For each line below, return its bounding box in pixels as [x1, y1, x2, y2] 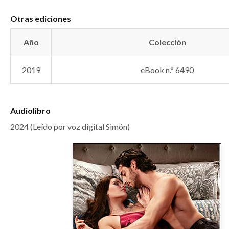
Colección [148, 37, 186, 47]
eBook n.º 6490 [141, 65, 194, 75]
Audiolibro [10, 106, 51, 116]
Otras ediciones [10, 14, 71, 24]
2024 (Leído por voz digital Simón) [10, 122, 130, 131]
